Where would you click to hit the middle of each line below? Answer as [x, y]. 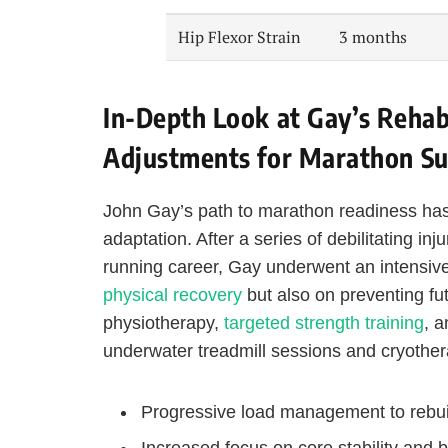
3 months [373, 36]
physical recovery [172, 295]
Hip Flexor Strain [240, 36]
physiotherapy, [163, 323]
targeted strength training [324, 323]
